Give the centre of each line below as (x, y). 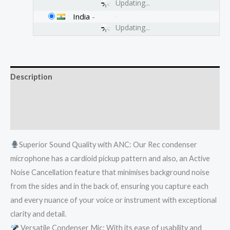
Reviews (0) (31, 119)
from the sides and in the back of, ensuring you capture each (109, 186)
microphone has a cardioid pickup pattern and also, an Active (110, 158)
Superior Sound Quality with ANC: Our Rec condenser (108, 144)
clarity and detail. (38, 214)
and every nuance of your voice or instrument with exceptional (113, 200)
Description (31, 76)
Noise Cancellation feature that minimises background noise (110, 172)
